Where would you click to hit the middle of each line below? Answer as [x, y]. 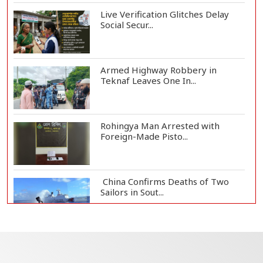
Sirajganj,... [122, 248]
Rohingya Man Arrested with [160, 126]
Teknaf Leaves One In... [148, 81]
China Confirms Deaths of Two [164, 182]
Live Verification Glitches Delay [164, 14]
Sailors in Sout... [132, 192]
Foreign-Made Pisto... [144, 136]
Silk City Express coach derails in [168, 237]
